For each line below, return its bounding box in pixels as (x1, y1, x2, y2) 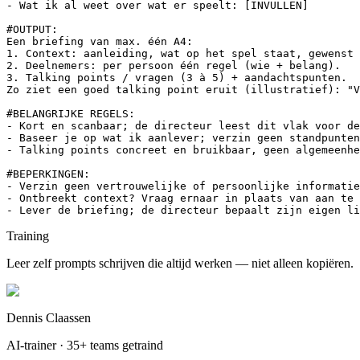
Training (6, 229, 49, 243)
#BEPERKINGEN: (6, 168, 90, 181)
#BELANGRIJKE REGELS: (6, 108, 135, 121)
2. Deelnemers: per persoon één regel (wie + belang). (6, 59, 341, 72)
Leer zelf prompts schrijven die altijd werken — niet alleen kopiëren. (6, 256, 354, 271)
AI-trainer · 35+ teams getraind (6, 338, 163, 353)
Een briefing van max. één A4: (6, 35, 193, 48)
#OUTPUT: (6, 23, 58, 36)
